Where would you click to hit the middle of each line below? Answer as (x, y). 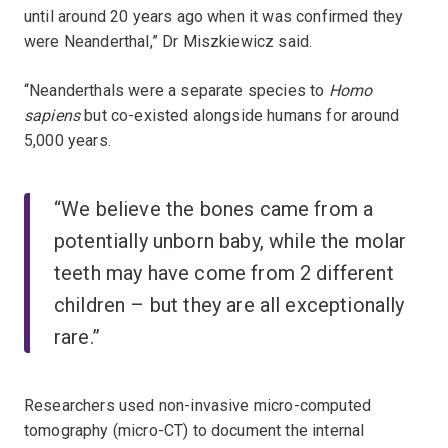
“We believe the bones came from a (214, 209)
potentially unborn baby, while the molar (230, 241)
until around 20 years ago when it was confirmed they (214, 16)
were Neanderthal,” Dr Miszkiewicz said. (170, 41)
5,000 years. (67, 140)
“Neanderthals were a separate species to (176, 90)
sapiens (52, 115)
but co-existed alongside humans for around (240, 115)
